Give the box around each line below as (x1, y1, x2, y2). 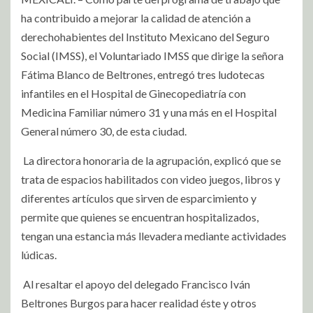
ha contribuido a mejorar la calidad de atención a (21, 10, 251, 24)
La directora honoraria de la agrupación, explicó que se (21, 153, 281, 167)
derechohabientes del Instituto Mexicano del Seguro (21, 29, 270, 43)
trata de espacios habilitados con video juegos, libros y (21, 172, 280, 186)
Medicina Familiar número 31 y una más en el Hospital (21, 105, 277, 119)
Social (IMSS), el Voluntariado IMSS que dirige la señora (21, 48, 284, 62)
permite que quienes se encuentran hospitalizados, (21, 210, 259, 224)
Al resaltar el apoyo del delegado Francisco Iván (21, 277, 250, 291)
